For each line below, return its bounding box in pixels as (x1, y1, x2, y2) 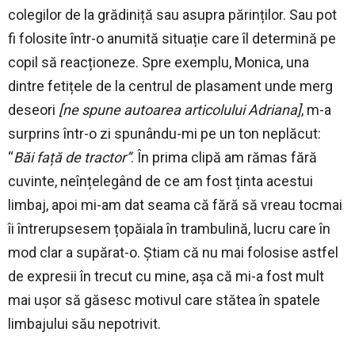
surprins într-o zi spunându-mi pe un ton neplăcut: (8, 125, 321, 143)
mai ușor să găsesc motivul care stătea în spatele (8, 292, 320, 309)
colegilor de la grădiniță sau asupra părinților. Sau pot (8, 6, 337, 24)
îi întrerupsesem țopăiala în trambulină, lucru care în (8, 220, 330, 238)
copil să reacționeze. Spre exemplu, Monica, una (8, 54, 309, 71)
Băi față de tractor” (13, 149, 131, 166)
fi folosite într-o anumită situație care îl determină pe (8, 30, 336, 48)
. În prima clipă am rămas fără (131, 149, 317, 166)
